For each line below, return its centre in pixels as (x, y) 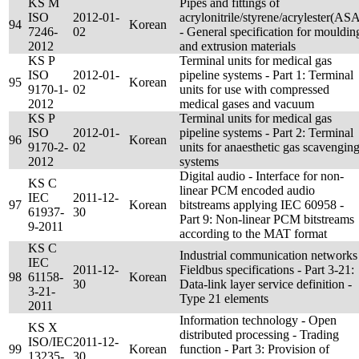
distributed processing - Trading (259, 335)
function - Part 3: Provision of (254, 349)
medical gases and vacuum (247, 104)
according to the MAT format (253, 234)
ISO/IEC (50, 342)
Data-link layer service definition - (266, 284)
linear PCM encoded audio (247, 190)
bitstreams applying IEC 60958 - (262, 205)
